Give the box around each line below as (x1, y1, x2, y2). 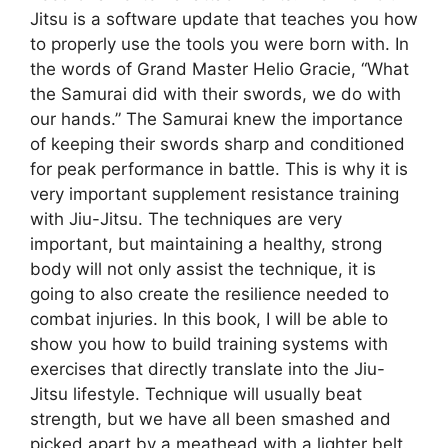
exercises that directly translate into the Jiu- (30, 359, 385, 380)
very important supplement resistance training (30, 184, 399, 205)
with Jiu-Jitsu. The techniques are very (30, 209, 342, 230)
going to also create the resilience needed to (30, 284, 389, 305)
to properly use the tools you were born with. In (30, 34, 409, 55)
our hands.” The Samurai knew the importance (30, 109, 403, 130)
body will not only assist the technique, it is (30, 259, 376, 280)
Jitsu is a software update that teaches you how (30, 9, 418, 30)
